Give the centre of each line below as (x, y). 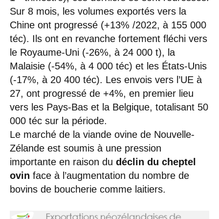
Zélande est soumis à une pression (86, 148)
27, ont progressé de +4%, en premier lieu (102, 93)
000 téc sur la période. (58, 120)
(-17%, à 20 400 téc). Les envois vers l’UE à (106, 79)
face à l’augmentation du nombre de (111, 175)
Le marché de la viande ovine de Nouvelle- (102, 134)
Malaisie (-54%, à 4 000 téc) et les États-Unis (108, 66)
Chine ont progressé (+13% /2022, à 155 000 (108, 25)
